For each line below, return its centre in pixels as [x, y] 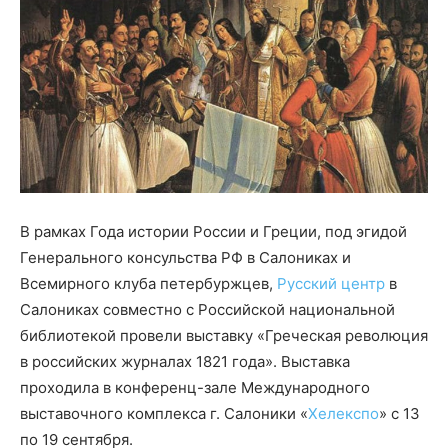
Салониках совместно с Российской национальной [207, 310]
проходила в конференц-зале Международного [195, 388]
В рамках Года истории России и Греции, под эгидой [213, 232]
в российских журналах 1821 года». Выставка [185, 362]
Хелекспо [343, 414]
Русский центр [331, 284]
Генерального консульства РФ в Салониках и [185, 258]
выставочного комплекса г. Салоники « [164, 414]
